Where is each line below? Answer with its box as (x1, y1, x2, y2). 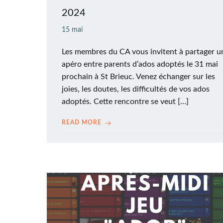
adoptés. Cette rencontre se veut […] (62, 98, 189, 106)
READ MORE (62, 119, 102, 125)
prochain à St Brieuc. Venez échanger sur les (62, 73, 215, 81)
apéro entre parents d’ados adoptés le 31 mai (62, 60, 218, 68)
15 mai (62, 26, 83, 33)
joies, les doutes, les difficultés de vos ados (62, 85, 210, 93)
